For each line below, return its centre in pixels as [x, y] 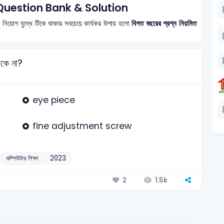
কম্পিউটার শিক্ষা [22, 158]
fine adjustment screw [82, 126]
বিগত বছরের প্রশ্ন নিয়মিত [164, 23]
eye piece [53, 100]
